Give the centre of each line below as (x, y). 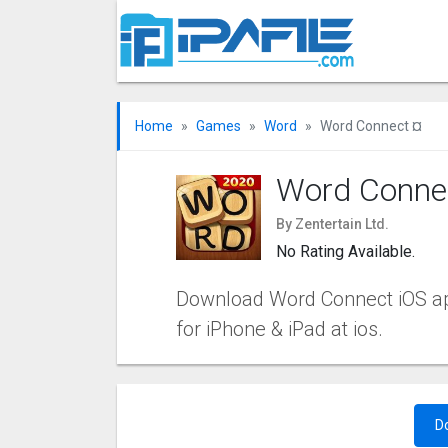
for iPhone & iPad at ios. (280, 329)
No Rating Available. (346, 251)
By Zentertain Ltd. (333, 224)
